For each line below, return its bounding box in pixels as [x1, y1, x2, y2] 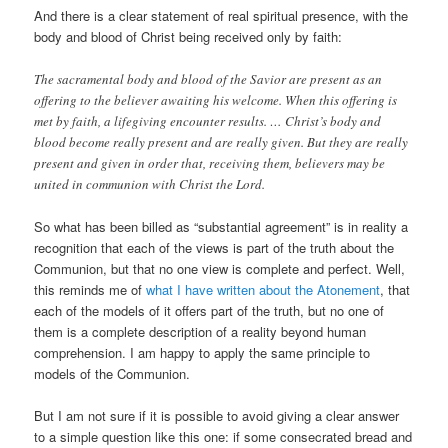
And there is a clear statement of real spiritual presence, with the [34, 6, 409, 26]
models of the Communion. [34, 363, 191, 383]
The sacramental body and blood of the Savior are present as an [34, 69, 383, 88]
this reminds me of [34, 279, 147, 299]
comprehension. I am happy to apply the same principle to [34, 342, 371, 362]
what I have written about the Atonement [146, 279, 381, 299]
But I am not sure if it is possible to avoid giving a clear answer [34, 405, 400, 425]
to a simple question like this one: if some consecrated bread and [34, 426, 413, 446]
